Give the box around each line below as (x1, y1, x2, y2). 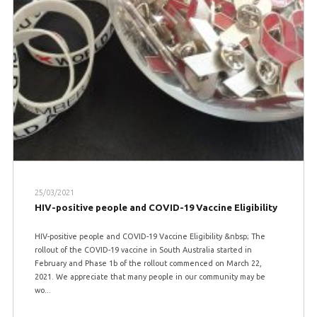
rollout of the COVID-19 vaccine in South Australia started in (34, 246, 252, 255)
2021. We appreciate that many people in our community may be (34, 272, 265, 282)
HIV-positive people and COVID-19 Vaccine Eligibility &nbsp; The (34, 232, 265, 241)
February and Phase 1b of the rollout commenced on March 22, (34, 259, 262, 268)
